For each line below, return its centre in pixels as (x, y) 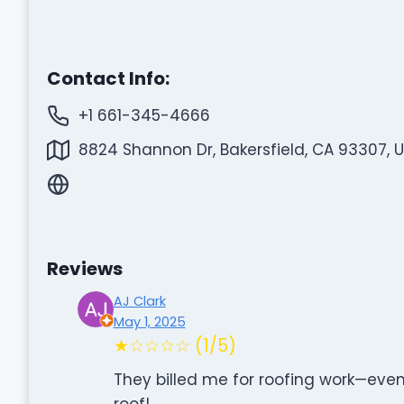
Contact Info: (108, 78)
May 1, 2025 (149, 321)
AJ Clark (139, 301)
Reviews (84, 268)
